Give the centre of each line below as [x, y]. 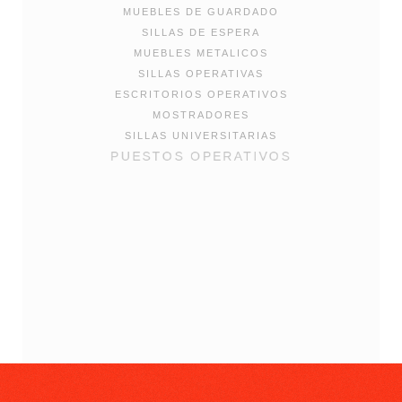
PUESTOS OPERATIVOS [201, 157]
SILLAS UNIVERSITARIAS [201, 136]
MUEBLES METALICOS [201, 53]
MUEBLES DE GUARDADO [201, 12]
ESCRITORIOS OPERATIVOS [201, 95]
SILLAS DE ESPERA [201, 33]
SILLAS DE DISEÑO [201, 197]
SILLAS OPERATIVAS [201, 74]
